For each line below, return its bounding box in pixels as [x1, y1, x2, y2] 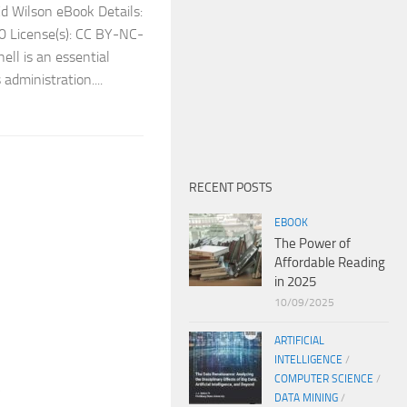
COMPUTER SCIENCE [274, 372, 373, 385]
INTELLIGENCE [274, 352, 342, 366]
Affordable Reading [274, 253, 385, 271]
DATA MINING [274, 391, 338, 404]
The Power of [274, 234, 351, 252]
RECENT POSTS [189, 179, 273, 195]
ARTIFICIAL [274, 333, 324, 347]
